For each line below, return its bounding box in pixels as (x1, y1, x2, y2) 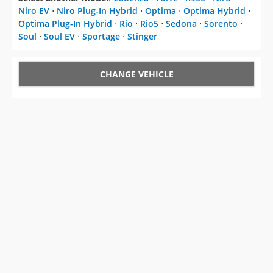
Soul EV (44, 30, 75, 43)
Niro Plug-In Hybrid (57, 5, 138, 17)
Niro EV (18, 5, 49, 17)
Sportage (82, 30, 120, 43)
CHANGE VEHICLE (99, 68, 174, 80)
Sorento (204, 18, 238, 30)
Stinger (127, 30, 157, 43)
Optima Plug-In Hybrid (18, 18, 112, 30)
